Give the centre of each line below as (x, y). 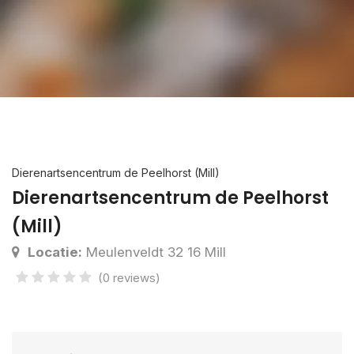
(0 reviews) (129, 278)
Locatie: (55, 252)
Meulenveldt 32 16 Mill (154, 252)
